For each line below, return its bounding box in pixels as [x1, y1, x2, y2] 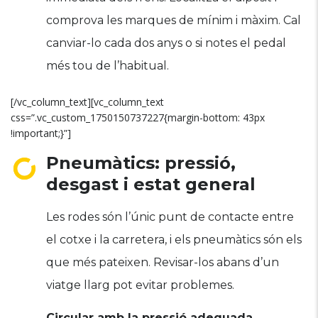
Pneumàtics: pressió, [46, 153, 236, 173]
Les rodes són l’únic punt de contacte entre [46, 210, 294, 224]
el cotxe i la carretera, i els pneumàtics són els [46, 233, 302, 246]
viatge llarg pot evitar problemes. [46, 278, 234, 292]
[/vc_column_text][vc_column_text [11, 95, 164, 109]
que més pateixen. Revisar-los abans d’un [46, 256, 279, 269]
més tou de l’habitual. [46, 59, 169, 72]
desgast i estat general [46, 174, 256, 194]
